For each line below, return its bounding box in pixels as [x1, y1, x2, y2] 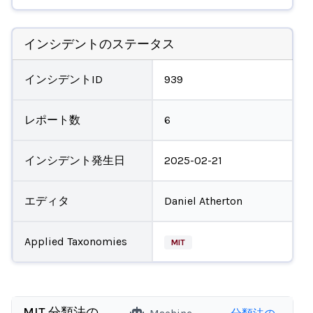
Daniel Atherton [164, 194, 242, 208]
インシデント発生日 [24, 153, 125, 167]
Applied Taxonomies [24, 234, 127, 248]
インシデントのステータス [23, 36, 175, 52]
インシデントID [24, 72, 103, 86]
